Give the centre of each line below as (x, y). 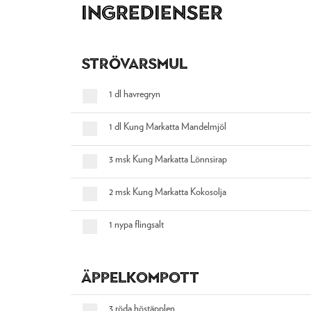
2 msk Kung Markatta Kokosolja (167, 192)
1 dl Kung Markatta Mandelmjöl (167, 127)
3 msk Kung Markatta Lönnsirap (168, 160)
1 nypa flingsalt (136, 225)
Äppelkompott (140, 277)
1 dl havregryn (134, 94)
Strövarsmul (134, 64)
